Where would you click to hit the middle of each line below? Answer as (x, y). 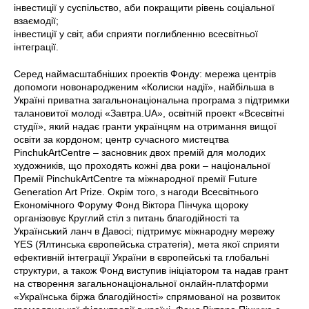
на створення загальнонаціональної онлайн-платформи (141, 283)
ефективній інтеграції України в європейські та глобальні (141, 257)
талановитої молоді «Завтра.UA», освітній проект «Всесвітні (149, 113)
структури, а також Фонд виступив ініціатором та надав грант (151, 270)
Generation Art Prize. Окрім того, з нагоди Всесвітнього (136, 191)
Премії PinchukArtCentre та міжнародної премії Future (136, 178)
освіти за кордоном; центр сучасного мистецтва (121, 139)
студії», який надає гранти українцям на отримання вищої (145, 126)
